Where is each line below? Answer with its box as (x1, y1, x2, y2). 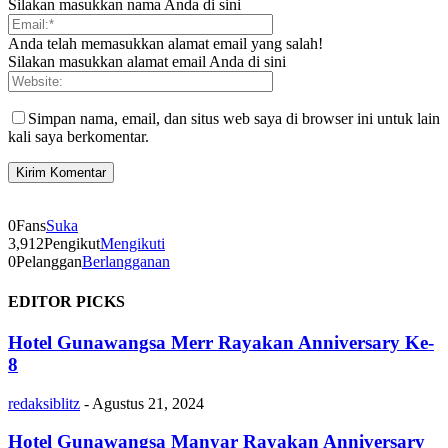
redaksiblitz (8, 394, 80, 412)
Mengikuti (100, 235, 165, 253)
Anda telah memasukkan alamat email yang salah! (8, 35, 323, 53)
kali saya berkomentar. (8, 128, 149, 146)
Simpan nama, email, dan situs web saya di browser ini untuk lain (28, 110, 440, 128)
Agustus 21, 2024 (92, 394, 204, 412)
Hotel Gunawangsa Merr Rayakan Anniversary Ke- (8, 331, 434, 353)
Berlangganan (82, 253, 170, 271)
